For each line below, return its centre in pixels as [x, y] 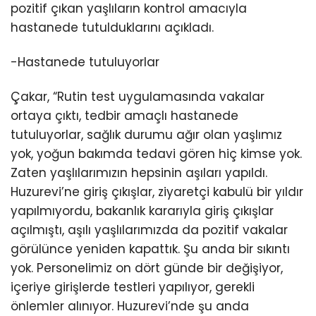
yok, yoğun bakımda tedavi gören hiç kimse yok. [156, 153]
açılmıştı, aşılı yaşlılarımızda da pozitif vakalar [149, 230]
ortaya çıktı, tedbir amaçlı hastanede [124, 115]
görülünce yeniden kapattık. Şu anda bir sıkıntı [150, 249]
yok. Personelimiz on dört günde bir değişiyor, [147, 268]
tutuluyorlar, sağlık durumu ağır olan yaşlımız [146, 134]
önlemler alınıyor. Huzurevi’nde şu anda [130, 306]
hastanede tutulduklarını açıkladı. [112, 27]
